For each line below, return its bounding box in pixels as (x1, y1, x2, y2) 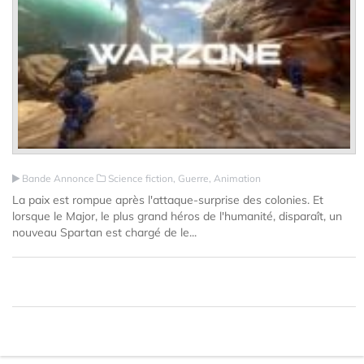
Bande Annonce (19, 172, 97, 185)
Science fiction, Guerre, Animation (106, 172, 261, 185)
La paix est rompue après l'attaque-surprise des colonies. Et (12, 193, 323, 208)
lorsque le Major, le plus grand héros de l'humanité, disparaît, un (12, 209, 342, 224)
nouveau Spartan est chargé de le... (12, 225, 197, 240)
